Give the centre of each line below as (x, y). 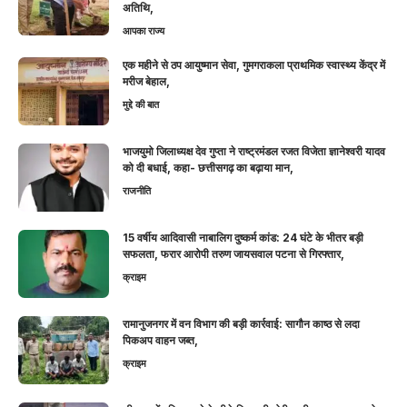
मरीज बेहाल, (146, 81)
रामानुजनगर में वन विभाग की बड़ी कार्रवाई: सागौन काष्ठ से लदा (241, 323)
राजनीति (137, 190)
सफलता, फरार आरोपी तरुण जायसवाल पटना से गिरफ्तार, (233, 253)
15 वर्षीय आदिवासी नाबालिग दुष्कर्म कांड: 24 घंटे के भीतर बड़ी (243, 237)
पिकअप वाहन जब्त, (160, 340)
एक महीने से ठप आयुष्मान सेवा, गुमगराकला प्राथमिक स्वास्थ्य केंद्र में (254, 65)
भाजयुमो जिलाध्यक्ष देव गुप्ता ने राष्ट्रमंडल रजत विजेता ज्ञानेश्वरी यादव (254, 151)
